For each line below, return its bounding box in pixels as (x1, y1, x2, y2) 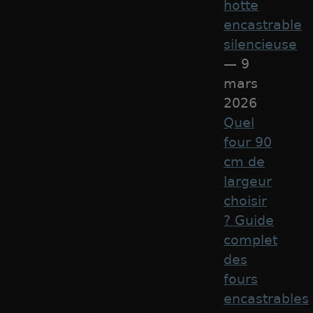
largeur (224, 173, 272, 189)
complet (224, 231, 278, 248)
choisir (224, 192, 268, 209)
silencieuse (224, 36, 298, 52)
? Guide (224, 212, 275, 228)
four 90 (224, 133, 272, 150)
